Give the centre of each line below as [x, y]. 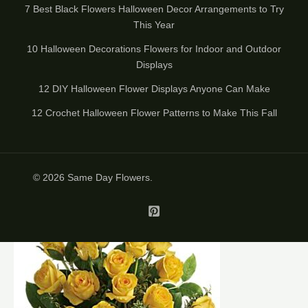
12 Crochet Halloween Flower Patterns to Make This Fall [154, 112]
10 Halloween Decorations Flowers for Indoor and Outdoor [154, 48]
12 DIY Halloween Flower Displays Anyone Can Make [154, 88]
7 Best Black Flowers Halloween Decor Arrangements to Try [154, 9]
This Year [154, 24]
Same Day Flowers [109, 177]
